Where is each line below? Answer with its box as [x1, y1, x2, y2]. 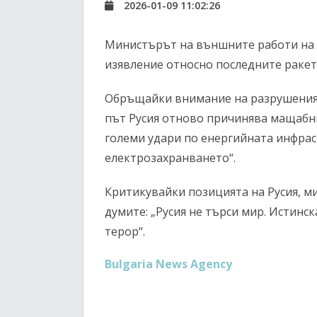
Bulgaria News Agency [105, 256, 232, 272]
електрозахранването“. [105, 150, 236, 166]
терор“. [105, 224, 145, 240]
